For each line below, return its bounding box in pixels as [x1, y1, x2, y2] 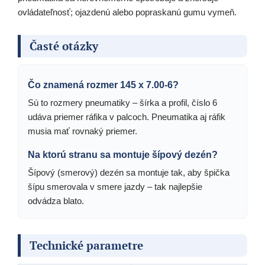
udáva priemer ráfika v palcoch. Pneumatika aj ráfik [28, 112, 225, 122]
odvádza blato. [28, 196, 84, 206]
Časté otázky [30, 38, 98, 54]
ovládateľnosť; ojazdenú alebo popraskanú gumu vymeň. [18, 7, 237, 18]
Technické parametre [30, 238, 143, 253]
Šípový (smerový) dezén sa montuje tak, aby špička [28, 167, 230, 178]
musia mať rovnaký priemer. [28, 126, 137, 137]
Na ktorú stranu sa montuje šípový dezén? [28, 150, 218, 160]
